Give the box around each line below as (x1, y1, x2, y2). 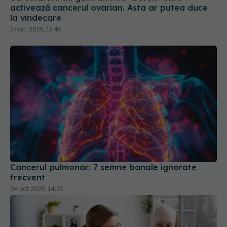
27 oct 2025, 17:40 (10, 6, 62, 14)
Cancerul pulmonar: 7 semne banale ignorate (10, 142, 197, 153)
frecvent (10, 153, 45, 163)
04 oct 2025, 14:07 (10, 165, 63, 173)
